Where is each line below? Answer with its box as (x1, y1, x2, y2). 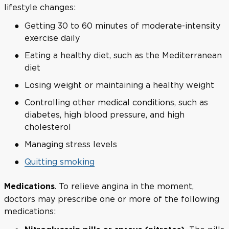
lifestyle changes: (4, 2, 76, 12)
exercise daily (25, 33, 80, 42)
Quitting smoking (25, 156, 95, 166)
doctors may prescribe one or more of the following (4, 194, 219, 203)
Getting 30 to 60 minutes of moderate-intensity (25, 20, 220, 30)
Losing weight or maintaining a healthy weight (25, 80, 214, 89)
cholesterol (25, 122, 71, 131)
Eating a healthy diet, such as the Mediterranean (25, 50, 222, 60)
